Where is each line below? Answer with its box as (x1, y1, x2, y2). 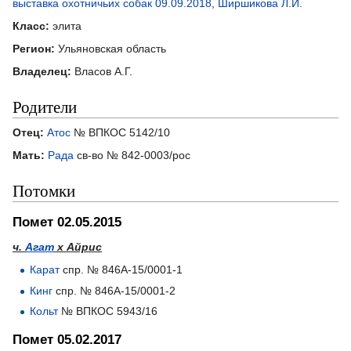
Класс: (13, 19, 49, 32)
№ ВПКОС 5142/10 (71, 125, 170, 139)
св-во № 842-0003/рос (74, 148, 190, 161)
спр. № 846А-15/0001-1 (60, 263, 183, 277)
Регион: (13, 42, 55, 55)
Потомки (13, 179, 75, 201)
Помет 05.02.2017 (13, 332, 121, 348)
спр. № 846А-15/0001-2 (52, 284, 176, 297)
